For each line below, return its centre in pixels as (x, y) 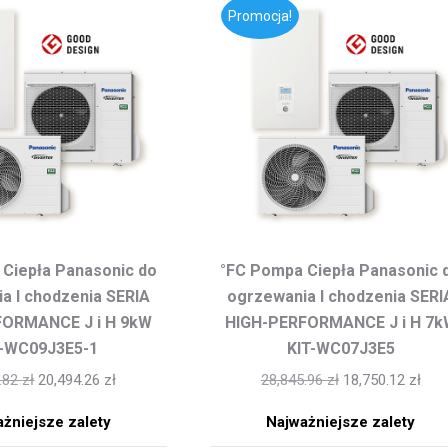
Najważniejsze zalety (341, 422)
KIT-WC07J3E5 (340, 349)
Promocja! (259, 16)
